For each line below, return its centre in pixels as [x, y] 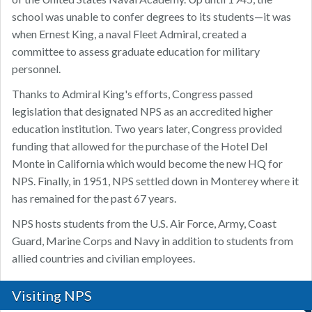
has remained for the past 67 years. [94, 198]
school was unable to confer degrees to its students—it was [151, 17]
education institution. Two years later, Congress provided [147, 129]
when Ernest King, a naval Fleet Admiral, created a [129, 34]
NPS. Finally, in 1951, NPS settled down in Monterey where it [155, 181]
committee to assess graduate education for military [136, 52]
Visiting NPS [52, 296]
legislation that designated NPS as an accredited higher [142, 111]
